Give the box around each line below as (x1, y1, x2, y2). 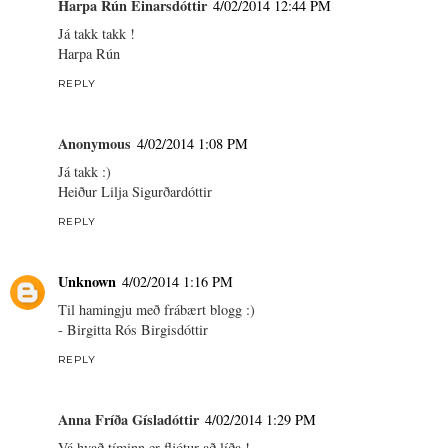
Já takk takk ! (58, 24, 135, 44)
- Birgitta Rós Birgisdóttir (58, 320, 208, 339)
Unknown (58, 271, 116, 292)
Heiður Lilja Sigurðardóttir (58, 182, 212, 202)
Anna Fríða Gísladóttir (58, 408, 199, 430)
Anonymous (58, 133, 131, 155)
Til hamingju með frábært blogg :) (58, 300, 255, 319)
